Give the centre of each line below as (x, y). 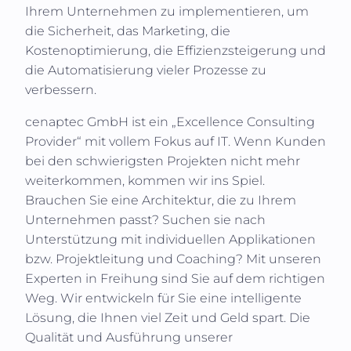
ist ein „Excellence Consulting (223, 122)
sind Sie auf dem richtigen (242, 279)
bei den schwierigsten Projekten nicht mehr (163, 161)
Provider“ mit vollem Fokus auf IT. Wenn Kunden (175, 142)
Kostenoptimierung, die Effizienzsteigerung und (175, 51)
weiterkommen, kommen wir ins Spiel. (145, 181)
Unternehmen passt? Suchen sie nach (145, 220)
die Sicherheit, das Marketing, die (128, 31)
